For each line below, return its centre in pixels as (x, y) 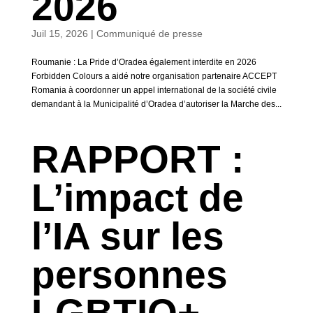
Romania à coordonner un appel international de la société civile (154, 90)
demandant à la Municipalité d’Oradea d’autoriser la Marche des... (156, 104)
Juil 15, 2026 (59, 34)
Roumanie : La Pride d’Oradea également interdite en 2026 (144, 62)
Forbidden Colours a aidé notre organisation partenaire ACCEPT (154, 76)
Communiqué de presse (149, 34)
